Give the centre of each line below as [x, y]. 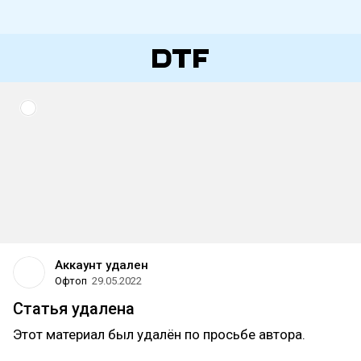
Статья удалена [74, 309]
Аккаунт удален [102, 265]
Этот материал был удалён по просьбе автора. [159, 334]
